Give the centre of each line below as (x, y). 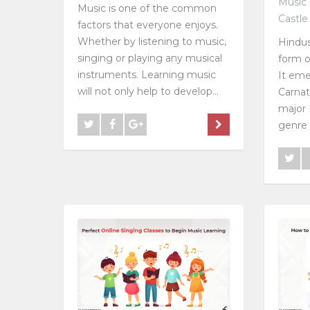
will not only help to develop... (148, 92)
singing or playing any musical (150, 58)
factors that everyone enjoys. (148, 25)
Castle (293, 19)
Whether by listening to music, (152, 42)
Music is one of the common (147, 9)
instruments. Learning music (147, 75)
